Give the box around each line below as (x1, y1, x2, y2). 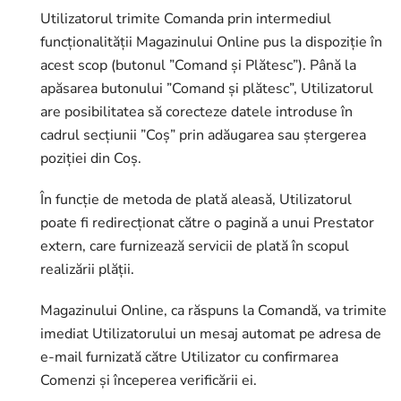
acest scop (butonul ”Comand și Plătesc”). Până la (40, 55, 356, 75)
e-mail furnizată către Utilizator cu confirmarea (40, 347, 338, 367)
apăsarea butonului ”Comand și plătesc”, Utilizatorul (40, 79, 373, 98)
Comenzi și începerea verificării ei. (40, 371, 257, 390)
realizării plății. (40, 260, 134, 279)
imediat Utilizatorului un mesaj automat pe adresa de (40, 324, 381, 344)
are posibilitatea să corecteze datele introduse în (40, 102, 353, 122)
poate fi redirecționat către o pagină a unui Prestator (40, 213, 374, 233)
